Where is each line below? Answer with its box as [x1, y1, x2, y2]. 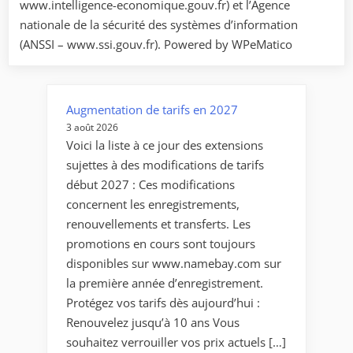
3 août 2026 [66, 120, 118, 134]
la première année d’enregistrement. [66, 274, 263, 291]
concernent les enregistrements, [66, 195, 240, 212]
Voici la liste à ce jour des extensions [66, 136, 263, 153]
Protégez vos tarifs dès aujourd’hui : [66, 294, 260, 310]
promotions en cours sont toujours [66, 235, 255, 251]
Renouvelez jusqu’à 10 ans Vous [66, 314, 240, 330]
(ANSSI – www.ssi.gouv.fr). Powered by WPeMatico [20, 36, 292, 53]
